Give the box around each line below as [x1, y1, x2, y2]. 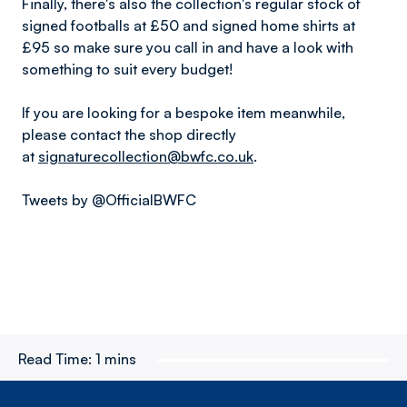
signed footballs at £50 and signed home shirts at [22, 16, 355, 35]
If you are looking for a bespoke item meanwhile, [22, 104, 345, 122]
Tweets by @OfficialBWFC [22, 191, 196, 209]
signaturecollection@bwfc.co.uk [38, 147, 253, 165]
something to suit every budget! [22, 60, 233, 78]
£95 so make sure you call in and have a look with [22, 38, 353, 56]
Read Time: [18, 350, 92, 368]
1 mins [95, 350, 136, 368]
